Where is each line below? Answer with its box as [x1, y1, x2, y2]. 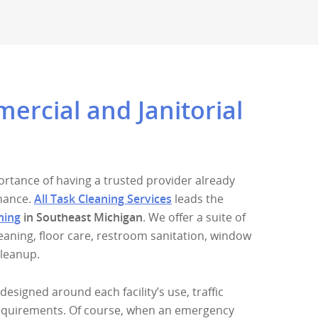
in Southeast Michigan [21, 209, 143, 225]
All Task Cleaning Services [34, 191, 172, 207]
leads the [172, 191, 224, 207]
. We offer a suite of [143, 209, 246, 225]
